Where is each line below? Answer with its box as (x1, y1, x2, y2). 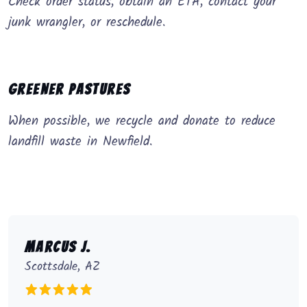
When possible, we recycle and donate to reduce (8, 111, 275, 132)
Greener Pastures (8, 82, 131, 98)
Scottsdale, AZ (25, 257, 100, 278)
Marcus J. (25, 239, 92, 256)
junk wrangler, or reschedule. (8, 12, 166, 34)
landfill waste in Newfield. (8, 132, 153, 153)
